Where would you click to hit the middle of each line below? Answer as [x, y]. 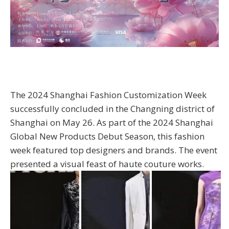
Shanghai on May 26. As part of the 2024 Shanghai [112, 122]
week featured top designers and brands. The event [114, 150]
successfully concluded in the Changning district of [112, 108]
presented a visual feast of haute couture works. [107, 164]
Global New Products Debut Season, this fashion [107, 136]
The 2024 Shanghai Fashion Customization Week [108, 95]
